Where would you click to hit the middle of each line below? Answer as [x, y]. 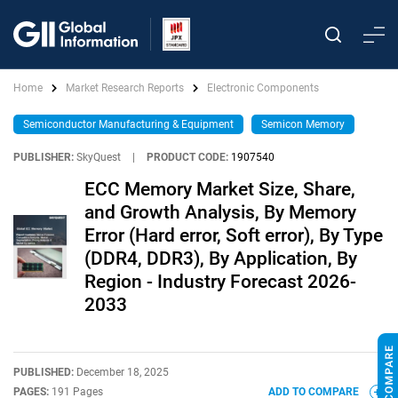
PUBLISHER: [44, 157]
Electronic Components [263, 88]
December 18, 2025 [123, 372]
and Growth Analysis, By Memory [220, 212]
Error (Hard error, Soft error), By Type [234, 235]
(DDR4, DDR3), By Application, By [221, 259]
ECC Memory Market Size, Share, [220, 189]
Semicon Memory [303, 124]
